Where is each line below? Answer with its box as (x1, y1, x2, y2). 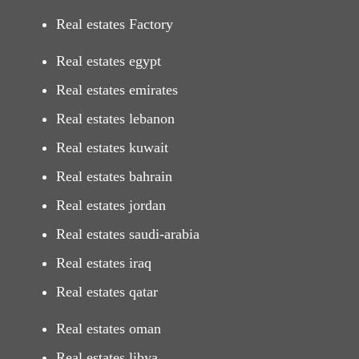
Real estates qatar (56, 284, 158, 301)
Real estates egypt (56, 53, 161, 70)
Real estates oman (56, 321, 161, 337)
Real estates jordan (56, 197, 166, 214)
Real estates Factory (56, 16, 173, 33)
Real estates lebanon (56, 111, 175, 127)
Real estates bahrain (56, 168, 172, 185)
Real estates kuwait (56, 139, 168, 156)
